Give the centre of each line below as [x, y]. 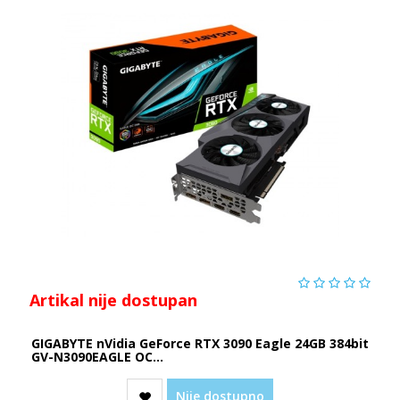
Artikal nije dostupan [113, 300]
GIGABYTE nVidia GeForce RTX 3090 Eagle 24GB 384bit [200, 343]
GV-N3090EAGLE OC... [97, 356]
